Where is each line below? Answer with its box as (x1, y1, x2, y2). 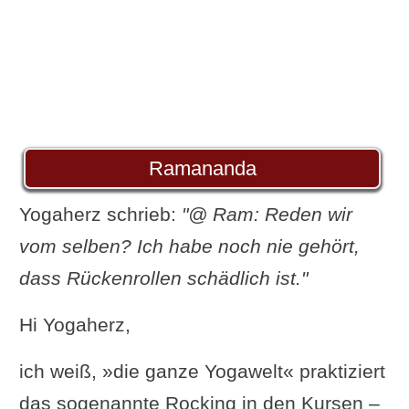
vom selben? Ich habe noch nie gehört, (18, 235, 360, 257)
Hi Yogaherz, (18, 313, 131, 335)
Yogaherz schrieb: (18, 203, 182, 225)
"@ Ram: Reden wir (181, 203, 352, 225)
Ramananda (148, 156, 257, 180)
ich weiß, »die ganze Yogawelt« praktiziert (18, 360, 385, 382)
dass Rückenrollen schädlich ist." (18, 267, 308, 288)
